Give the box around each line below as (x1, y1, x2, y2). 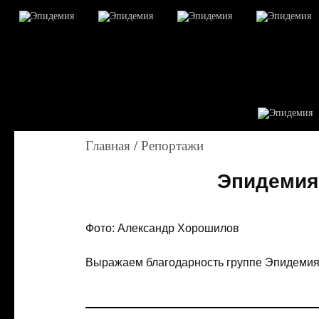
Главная (85, 138, 130, 153)
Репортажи (141, 138, 204, 153)
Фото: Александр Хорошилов (85, 222, 239, 234)
